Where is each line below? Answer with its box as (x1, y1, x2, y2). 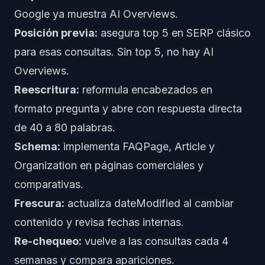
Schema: (14, 140, 60, 153)
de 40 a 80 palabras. (14, 121, 115, 134)
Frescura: (14, 197, 64, 209)
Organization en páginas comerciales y (14, 159, 203, 172)
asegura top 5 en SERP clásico (98, 27, 251, 39)
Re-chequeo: (14, 235, 82, 247)
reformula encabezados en (79, 83, 212, 96)
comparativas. (14, 178, 83, 190)
